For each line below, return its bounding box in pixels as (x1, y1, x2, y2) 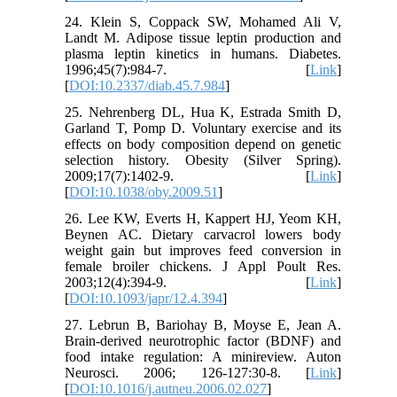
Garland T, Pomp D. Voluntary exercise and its (65, 120, 341, 136)
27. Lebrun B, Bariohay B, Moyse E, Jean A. (65, 316, 341, 332)
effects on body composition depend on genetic (65, 136, 341, 152)
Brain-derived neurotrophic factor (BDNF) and (65, 332, 341, 348)
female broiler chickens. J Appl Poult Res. (65, 258, 341, 274)
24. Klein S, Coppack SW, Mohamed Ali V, (65, 13, 341, 29)
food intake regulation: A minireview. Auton (65, 348, 341, 364)
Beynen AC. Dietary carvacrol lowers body (65, 226, 341, 242)
